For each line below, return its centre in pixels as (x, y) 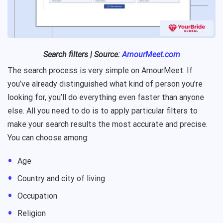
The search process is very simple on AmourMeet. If (100, 71)
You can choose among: (48, 138)
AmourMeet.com (151, 55)
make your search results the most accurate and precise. (108, 124)
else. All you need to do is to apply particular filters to (103, 111)
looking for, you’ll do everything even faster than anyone (106, 98)
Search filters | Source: (82, 55)
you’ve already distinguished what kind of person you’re (105, 84)
